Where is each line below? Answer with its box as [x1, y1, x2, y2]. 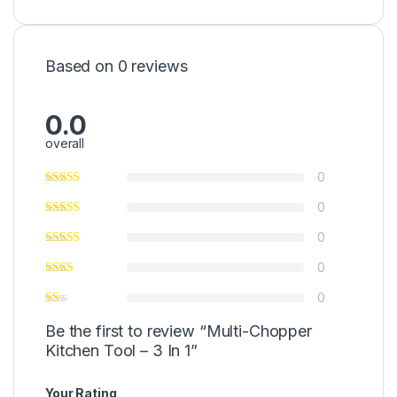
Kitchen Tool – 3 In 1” [45, 341, 198, 361]
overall [45, 136, 85, 152]
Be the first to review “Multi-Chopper [45, 322, 312, 341]
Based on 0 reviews [45, 57, 188, 76]
